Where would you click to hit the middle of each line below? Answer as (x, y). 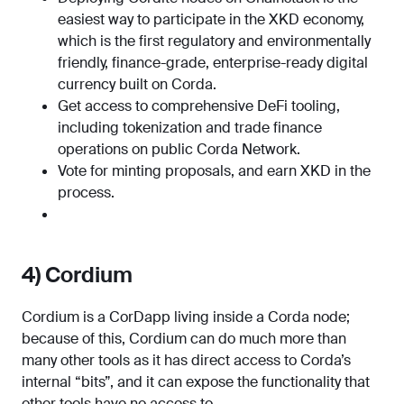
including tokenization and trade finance (190, 128)
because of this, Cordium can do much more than (184, 339)
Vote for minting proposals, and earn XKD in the (214, 171)
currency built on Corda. (137, 85)
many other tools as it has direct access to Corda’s (186, 361)
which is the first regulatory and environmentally (214, 41)
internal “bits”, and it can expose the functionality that (196, 382)
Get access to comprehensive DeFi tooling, (199, 106)
